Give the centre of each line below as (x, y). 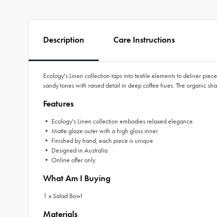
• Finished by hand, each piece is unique (98, 141)
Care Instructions (144, 40)
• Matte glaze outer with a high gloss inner (101, 131)
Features (58, 104)
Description (64, 40)
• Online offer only (69, 160)
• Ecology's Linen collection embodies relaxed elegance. (119, 121)
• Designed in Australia (75, 150)
